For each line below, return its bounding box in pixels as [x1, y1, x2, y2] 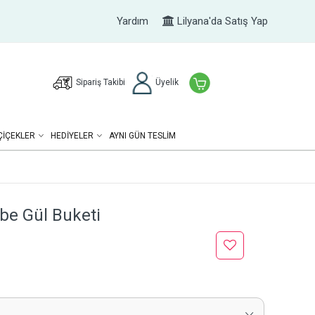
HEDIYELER [50, 131, 94, 141]
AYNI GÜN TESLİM [108, 131, 176, 141]
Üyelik [153, 77, 179, 87]
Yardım [116, 15, 148, 27]
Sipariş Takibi [75, 77, 125, 87]
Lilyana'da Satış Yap [174, 15, 268, 27]
